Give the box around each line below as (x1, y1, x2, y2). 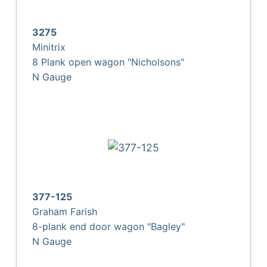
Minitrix (32, 41, 66, 53)
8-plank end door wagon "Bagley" (32, 220, 185, 232)
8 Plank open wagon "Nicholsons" (32, 55, 185, 68)
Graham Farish (32, 205, 98, 218)
